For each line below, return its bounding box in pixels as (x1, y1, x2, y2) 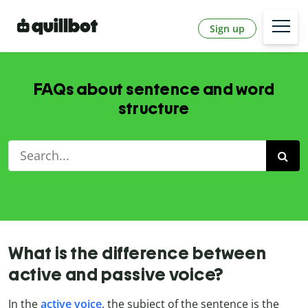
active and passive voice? (8, 264, 223, 285)
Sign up (210, 21, 245, 35)
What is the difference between (8, 243, 266, 264)
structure (118, 98, 190, 119)
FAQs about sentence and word (33, 79, 275, 100)
